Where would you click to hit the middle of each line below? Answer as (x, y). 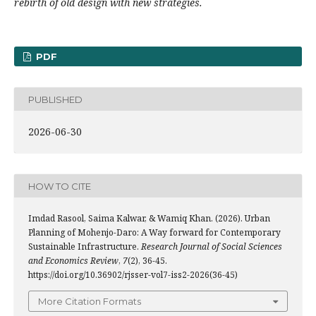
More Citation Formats (90, 301)
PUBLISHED (55, 99)
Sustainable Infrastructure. (85, 247)
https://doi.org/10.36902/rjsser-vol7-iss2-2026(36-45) (133, 275)
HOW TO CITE (60, 186)
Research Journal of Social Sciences (212, 247)
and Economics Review (73, 261)
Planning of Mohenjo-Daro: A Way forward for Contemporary (154, 232)
